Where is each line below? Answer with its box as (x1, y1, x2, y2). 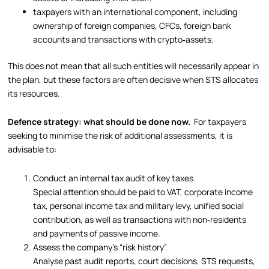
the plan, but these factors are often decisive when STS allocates (8, 73, 259, 85)
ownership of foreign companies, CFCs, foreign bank (33, 19, 232, 31)
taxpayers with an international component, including (33, 5, 238, 17)
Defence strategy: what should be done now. (8, 116, 195, 128)
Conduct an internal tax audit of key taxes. (33, 172, 196, 184)
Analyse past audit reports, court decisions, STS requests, (33, 255, 256, 267)
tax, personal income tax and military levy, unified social (33, 199, 244, 211)
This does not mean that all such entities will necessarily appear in (8, 59, 259, 71)
